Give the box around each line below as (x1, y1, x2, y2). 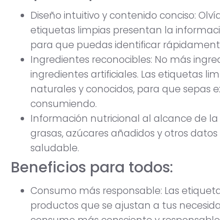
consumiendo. (30, 97, 97, 110)
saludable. (30, 141, 79, 155)
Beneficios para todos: (11, 157, 173, 178)
